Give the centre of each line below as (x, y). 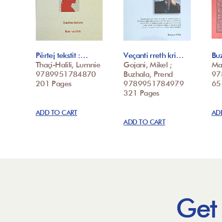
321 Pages (141, 93)
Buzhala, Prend (148, 74)
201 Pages (54, 83)
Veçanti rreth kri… (153, 55)
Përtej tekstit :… (62, 55)
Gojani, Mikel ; (148, 64)
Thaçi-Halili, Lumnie (68, 64)
